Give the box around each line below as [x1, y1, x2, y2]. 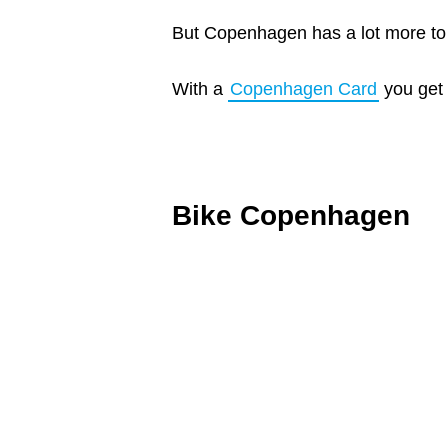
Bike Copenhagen [172, 200, 410, 231]
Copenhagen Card [230, 79, 377, 99]
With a [172, 79, 228, 99]
